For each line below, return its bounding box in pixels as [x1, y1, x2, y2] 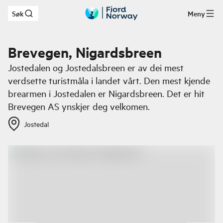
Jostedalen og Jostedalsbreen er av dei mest [8, 61, 184, 73]
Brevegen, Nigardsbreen [8, 42, 162, 61]
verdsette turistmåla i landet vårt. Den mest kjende [8, 74, 210, 86]
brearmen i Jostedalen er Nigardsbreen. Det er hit [8, 87, 205, 99]
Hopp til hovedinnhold [23, 12, 92, 21]
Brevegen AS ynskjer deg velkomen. [8, 100, 150, 112]
